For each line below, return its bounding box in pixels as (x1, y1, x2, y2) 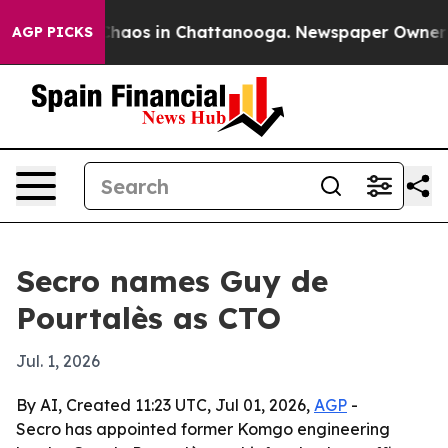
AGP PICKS (12, 23, 93, 41)
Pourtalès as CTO (16, 299, 281, 337)
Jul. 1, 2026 (16, 351, 100, 371)
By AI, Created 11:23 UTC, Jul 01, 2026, (16, 395, 314, 415)
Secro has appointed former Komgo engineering (16, 419, 390, 439)
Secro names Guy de (16, 262, 328, 300)
